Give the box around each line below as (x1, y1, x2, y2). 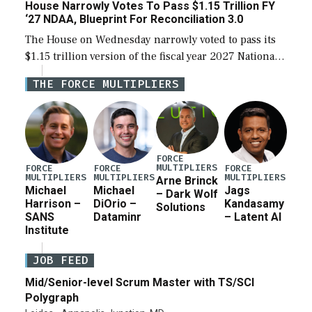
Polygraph (25, 290, 79, 304)
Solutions (155, 201, 205, 214)
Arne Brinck (155, 174, 218, 188)
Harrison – (25, 196, 81, 210)
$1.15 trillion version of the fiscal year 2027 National (25, 49, 278, 64)
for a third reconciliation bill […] (25, 83, 186, 97)
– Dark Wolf (155, 187, 218, 201)
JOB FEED (33, 252, 88, 267)
